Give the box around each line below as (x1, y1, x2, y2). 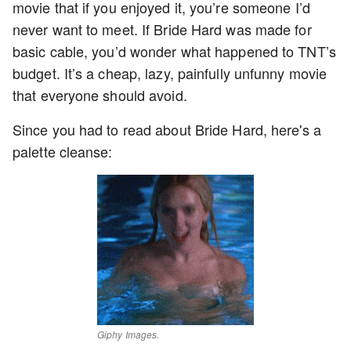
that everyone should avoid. (13, 85, 187, 105)
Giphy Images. (97, 327, 160, 341)
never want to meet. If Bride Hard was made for (13, 19, 312, 39)
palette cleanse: (13, 141, 113, 161)
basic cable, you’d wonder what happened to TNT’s (13, 41, 336, 61)
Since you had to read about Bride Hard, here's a (13, 119, 321, 139)
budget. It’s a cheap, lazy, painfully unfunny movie (13, 63, 327, 83)
